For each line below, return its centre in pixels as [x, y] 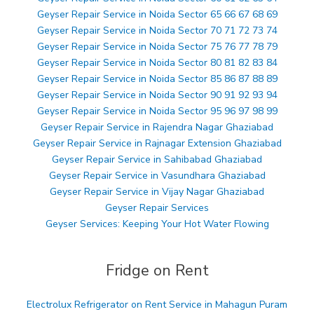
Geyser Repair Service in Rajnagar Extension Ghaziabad [157, 143]
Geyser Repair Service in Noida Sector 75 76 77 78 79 [157, 46]
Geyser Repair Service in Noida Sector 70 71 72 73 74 [157, 30]
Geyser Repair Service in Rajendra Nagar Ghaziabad [157, 127]
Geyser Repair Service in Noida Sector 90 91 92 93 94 [157, 95]
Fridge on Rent [157, 271]
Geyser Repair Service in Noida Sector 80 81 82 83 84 [157, 62]
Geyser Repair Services [157, 207]
